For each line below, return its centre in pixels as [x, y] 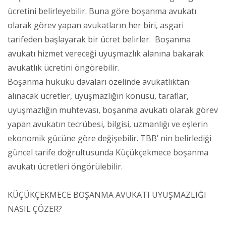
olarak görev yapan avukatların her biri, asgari [96, 25]
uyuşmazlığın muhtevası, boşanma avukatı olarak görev [113, 110]
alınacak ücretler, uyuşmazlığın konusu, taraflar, [98, 96]
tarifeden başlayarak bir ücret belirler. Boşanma [99, 39]
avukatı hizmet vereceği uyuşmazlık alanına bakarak [106, 53]
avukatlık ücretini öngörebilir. [63, 67]
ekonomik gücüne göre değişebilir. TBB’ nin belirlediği [109, 138]
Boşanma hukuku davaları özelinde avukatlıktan [98, 81]
